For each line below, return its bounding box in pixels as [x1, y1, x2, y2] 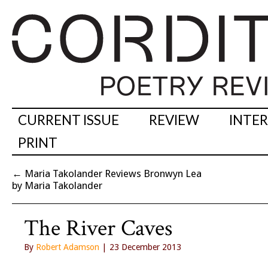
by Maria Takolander [12, 179, 102, 192]
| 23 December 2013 [99, 242, 181, 252]
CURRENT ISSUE [18, 112, 119, 129]
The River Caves [24, 214, 172, 243]
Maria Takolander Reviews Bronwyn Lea [25, 167, 202, 180]
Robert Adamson [36, 242, 99, 252]
